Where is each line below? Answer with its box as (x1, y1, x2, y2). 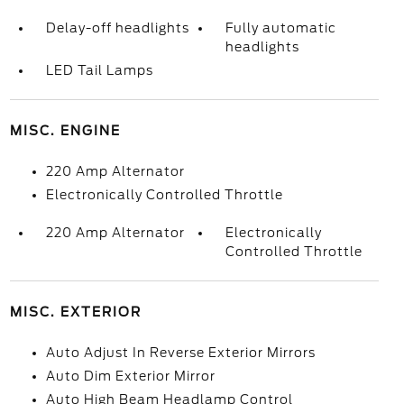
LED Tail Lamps (45, 63, 153, 78)
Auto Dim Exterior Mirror (45, 369, 216, 383)
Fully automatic (225, 21, 337, 35)
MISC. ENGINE (9, 124, 121, 138)
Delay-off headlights (45, 21, 189, 35)
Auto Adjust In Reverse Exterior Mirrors (45, 345, 316, 360)
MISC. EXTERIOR (9, 305, 142, 319)
